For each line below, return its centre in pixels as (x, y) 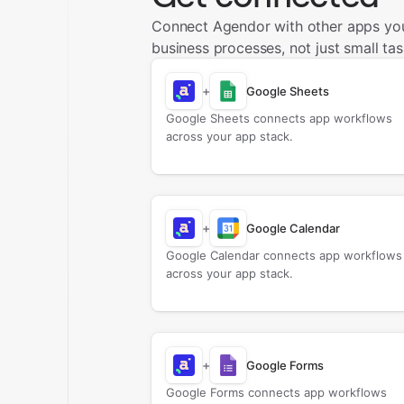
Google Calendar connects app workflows (284, 255)
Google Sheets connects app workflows (279, 118)
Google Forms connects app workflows (276, 392)
